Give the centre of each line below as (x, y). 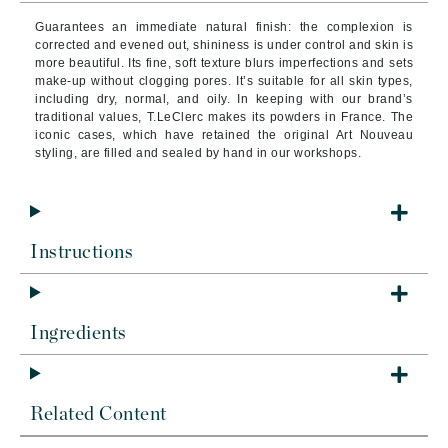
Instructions (81, 252)
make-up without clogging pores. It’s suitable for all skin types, (224, 81)
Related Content (98, 414)
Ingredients (78, 333)
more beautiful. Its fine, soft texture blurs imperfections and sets (224, 63)
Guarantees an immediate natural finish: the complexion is (224, 27)
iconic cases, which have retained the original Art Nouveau (224, 135)
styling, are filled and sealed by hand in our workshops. (198, 153)
